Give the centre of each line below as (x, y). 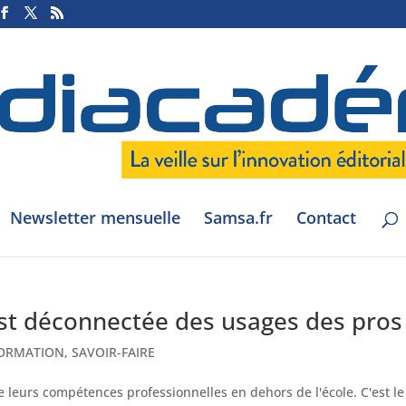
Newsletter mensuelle (95, 217)
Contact (326, 217)
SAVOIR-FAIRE (113, 352)
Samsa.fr (238, 217)
